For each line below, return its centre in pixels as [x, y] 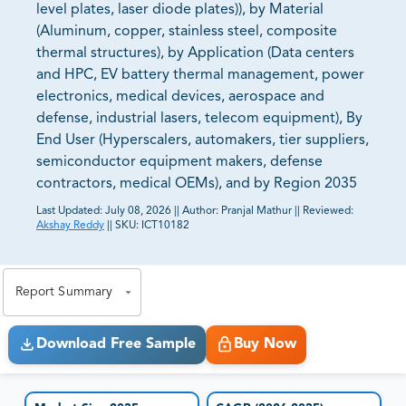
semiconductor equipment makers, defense [179, 163]
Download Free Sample [116, 345]
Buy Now [265, 345]
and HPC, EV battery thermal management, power [200, 76]
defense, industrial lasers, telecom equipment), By [199, 119]
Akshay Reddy [70, 226]
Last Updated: [69, 212]
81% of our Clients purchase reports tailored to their [192, 237]
